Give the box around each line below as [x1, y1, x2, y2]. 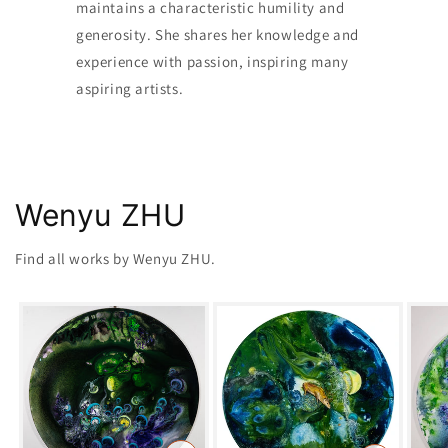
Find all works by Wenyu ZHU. [15, 248, 216, 268]
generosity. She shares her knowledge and [75, 24, 359, 44]
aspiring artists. [75, 78, 184, 98]
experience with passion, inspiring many [75, 51, 349, 71]
